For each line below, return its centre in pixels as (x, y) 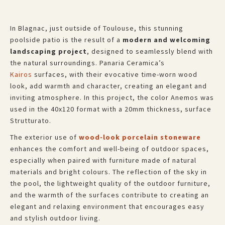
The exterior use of (44, 137)
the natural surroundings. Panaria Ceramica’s (87, 63)
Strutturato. (31, 121)
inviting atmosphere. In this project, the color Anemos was (112, 97)
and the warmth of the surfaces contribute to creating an (109, 195)
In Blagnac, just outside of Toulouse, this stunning (97, 28)
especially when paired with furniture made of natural (103, 160)
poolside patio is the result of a (66, 40)
